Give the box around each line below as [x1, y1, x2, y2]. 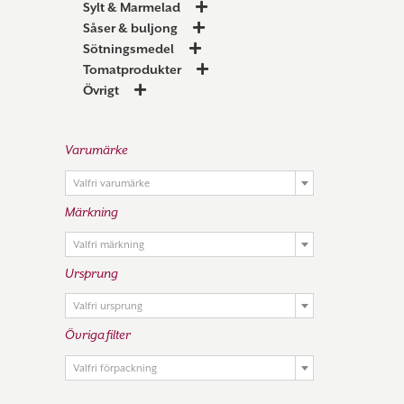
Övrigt [83, 83, 119, 98]
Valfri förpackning [73, 362, 157, 374]
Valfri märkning [73, 239, 144, 252]
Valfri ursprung [73, 300, 142, 313]
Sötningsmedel [83, 41, 174, 57]
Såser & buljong [83, 21, 178, 36]
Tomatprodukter [83, 62, 181, 78]
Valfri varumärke [73, 177, 150, 189]
